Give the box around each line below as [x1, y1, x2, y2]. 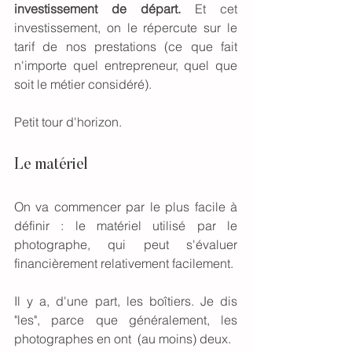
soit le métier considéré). [14, 75, 152, 92]
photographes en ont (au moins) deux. [14, 330, 234, 346]
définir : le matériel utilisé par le [14, 217, 237, 233]
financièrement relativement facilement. [14, 255, 236, 271]
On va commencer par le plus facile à [14, 198, 237, 214]
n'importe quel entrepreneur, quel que [14, 57, 237, 73]
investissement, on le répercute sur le [14, 19, 237, 35]
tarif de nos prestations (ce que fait [14, 38, 237, 54]
